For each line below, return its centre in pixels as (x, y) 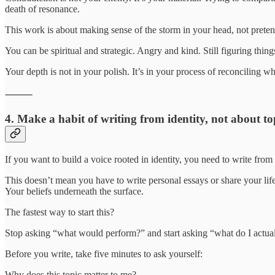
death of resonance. (42, 9)
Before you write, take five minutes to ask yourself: (104, 254)
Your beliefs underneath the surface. (74, 191)
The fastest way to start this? (60, 212)
